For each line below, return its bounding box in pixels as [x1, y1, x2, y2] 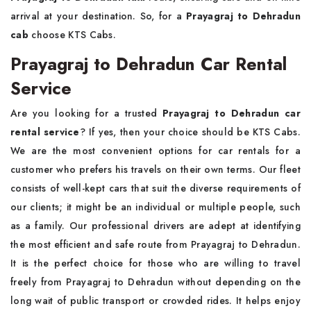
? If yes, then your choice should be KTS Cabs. [79, 125, 301, 140]
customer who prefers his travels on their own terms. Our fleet [10, 162, 301, 177]
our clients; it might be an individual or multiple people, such [10, 200, 301, 215]
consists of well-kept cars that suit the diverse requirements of [10, 181, 301, 196]
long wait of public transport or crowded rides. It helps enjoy [10, 294, 301, 308]
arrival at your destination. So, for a [10, 9, 187, 24]
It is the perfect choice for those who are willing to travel [10, 256, 301, 271]
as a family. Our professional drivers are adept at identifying [10, 219, 301, 233]
